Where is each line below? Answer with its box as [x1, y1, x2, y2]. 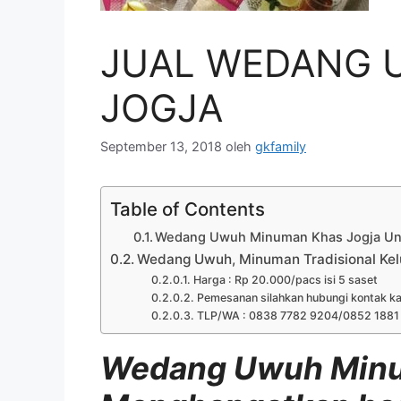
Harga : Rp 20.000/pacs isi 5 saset [192, 273, 378, 287]
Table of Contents [110, 198, 265, 221]
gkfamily [255, 139, 306, 155]
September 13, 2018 [100, 139, 222, 155]
